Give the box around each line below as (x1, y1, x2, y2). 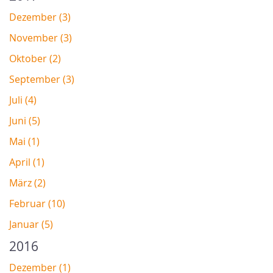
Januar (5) (9, 217, 53, 231)
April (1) (9, 155, 44, 169)
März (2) (9, 175, 46, 190)
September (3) (9, 72, 74, 86)
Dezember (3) (9, 10, 71, 24)
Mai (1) (9, 134, 40, 148)
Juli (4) (9, 93, 37, 107)
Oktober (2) (9, 51, 61, 65)
